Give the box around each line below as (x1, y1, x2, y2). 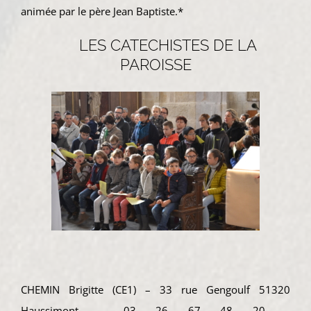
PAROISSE (119, 56, 192, 74)
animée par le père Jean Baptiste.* (21, 4, 183, 19)
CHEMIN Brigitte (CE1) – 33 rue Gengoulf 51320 (21, 282, 290, 296)
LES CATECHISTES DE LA (75, 36, 257, 55)
